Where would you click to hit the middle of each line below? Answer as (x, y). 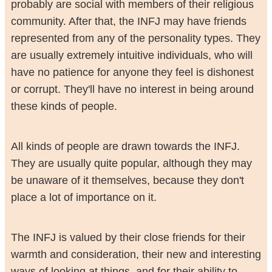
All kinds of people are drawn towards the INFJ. (125, 147)
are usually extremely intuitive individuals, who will (131, 55)
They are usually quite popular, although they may (131, 164)
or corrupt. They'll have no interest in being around (132, 89)
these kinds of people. (64, 106)
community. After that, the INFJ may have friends (128, 21)
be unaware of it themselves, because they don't (127, 181)
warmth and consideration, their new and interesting (136, 255)
